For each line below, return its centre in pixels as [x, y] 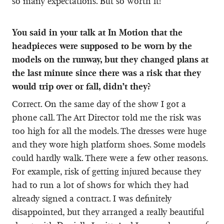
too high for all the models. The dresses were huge [109, 131]
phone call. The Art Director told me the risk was [106, 117]
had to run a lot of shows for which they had [100, 185]
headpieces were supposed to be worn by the [102, 46]
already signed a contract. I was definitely [92, 198]
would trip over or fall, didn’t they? [81, 86]
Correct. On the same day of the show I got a [99, 104]
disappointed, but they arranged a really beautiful [108, 212]
